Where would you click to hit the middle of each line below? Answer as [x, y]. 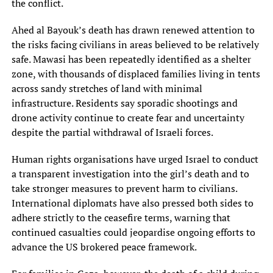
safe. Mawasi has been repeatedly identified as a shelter [131, 59]
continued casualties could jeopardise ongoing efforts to [133, 232]
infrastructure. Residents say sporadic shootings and [124, 103]
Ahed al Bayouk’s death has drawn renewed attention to [133, 30]
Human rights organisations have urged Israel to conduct [135, 159]
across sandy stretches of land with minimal [107, 88]
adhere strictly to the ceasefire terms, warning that [121, 217]
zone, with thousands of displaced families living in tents [136, 73]
